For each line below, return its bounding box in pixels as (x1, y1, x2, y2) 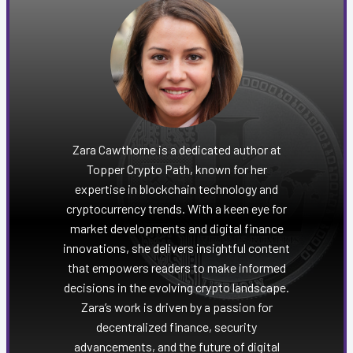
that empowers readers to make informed (67, 260, 286, 276)
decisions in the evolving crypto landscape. (64, 280, 289, 295)
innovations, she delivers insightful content (63, 240, 290, 256)
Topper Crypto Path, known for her (86, 162, 267, 177)
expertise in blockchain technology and (75, 181, 278, 197)
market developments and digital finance (69, 221, 284, 236)
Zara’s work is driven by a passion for (80, 299, 273, 315)
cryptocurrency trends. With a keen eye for (66, 201, 287, 217)
